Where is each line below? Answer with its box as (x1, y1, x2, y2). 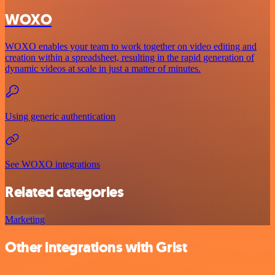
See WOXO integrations (5, 159, 100, 170)
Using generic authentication (5, 111, 115, 122)
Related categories (5, 182, 124, 203)
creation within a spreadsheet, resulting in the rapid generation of (5, 52, 254, 63)
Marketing (5, 214, 45, 225)
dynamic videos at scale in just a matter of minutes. (5, 63, 201, 74)
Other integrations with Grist (5, 238, 187, 258)
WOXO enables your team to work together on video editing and (5, 41, 257, 52)
